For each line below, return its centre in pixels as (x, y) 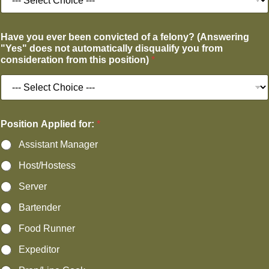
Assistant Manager (58, 144)
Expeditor (39, 249)
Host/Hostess (47, 165)
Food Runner (47, 228)
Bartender (40, 207)
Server (33, 186)
